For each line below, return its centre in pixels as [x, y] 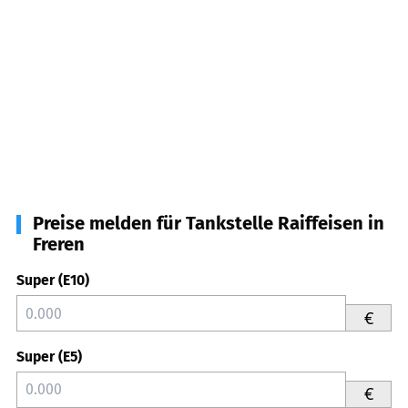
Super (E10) [53, 280]
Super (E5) [49, 357]
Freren [59, 245]
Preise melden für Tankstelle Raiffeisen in [209, 224]
